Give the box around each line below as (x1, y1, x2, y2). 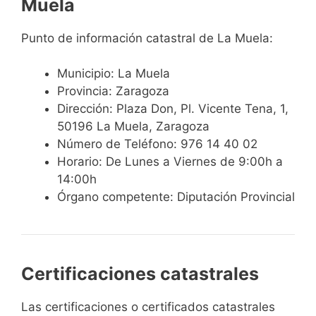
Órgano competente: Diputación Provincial (57, 190, 295, 205)
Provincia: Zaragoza (57, 84, 169, 99)
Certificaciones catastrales (21, 263, 259, 285)
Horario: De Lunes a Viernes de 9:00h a (57, 154, 283, 169)
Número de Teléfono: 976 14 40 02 (57, 137, 257, 152)
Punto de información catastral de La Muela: (21, 30, 273, 45)
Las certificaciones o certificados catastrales (21, 300, 275, 315)
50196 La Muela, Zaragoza (57, 119, 209, 134)
